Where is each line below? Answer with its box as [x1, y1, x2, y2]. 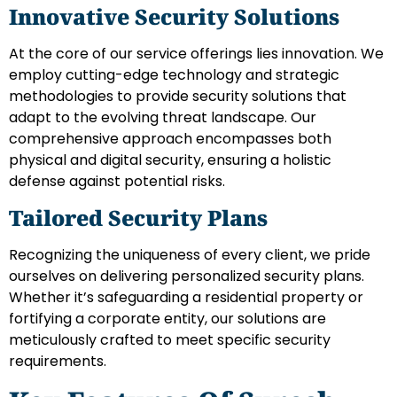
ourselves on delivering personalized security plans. [9, 266, 364, 287]
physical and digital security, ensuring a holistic [9, 150, 331, 171]
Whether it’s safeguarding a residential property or [9, 287, 363, 308]
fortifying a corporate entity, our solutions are [9, 308, 326, 330]
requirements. [9, 351, 106, 372]
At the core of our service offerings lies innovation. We [9, 43, 384, 65]
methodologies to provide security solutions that [9, 86, 346, 107]
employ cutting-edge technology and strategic [9, 65, 339, 86]
